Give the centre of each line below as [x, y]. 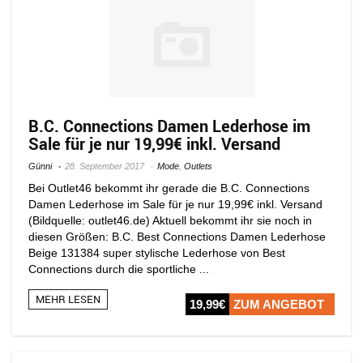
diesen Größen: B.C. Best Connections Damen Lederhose [177, 236]
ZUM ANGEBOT [279, 304]
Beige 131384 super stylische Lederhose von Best [157, 252]
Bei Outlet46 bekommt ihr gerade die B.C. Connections [169, 188]
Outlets [198, 166]
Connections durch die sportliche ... [119, 269]
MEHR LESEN [68, 299]
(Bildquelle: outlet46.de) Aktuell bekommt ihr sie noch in [170, 220]
